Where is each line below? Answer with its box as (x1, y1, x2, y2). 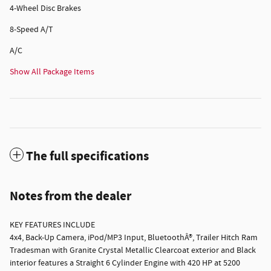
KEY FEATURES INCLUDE (10, 220, 95, 231)
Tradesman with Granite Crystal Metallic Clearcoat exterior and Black (10, 245, 256, 256)
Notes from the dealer (10, 188, 131, 206)
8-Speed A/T (10, 24, 53, 36)
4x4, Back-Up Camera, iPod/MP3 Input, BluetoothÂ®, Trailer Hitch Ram (10, 232, 258, 244)
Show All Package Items (10, 67, 94, 78)
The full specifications (26, 148, 149, 166)
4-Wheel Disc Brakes (10, 3, 81, 15)
